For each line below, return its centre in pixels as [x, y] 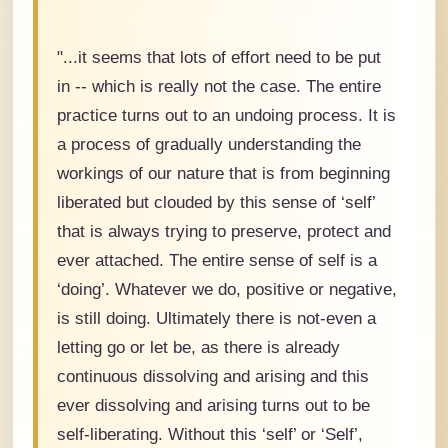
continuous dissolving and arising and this [213, 376]
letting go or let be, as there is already [198, 347]
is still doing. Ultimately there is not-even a [216, 318]
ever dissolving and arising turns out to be [213, 405]
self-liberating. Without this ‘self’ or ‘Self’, [210, 434]
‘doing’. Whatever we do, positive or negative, [227, 289]
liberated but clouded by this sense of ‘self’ [216, 202]
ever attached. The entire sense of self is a [217, 260]
